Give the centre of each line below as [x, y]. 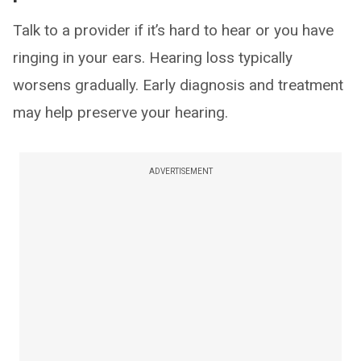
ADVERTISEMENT [180, 171]
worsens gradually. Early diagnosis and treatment [178, 85]
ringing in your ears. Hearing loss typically [153, 57]
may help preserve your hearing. [120, 112]
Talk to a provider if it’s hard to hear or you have [173, 30]
